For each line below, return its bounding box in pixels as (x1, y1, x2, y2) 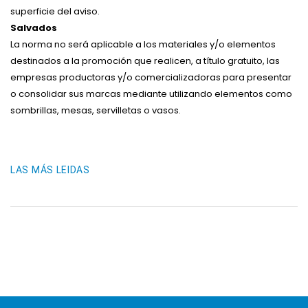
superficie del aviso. (10, 5, 100, 18)
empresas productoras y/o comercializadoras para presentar (10, 71, 291, 84)
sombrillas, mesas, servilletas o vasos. (10, 104, 181, 117)
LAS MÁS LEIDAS (10, 164, 90, 175)
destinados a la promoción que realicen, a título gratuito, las (10, 54, 280, 67)
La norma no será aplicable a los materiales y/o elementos (10, 38, 276, 51)
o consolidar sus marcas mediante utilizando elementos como (10, 87, 292, 100)
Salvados (10, 21, 57, 34)
